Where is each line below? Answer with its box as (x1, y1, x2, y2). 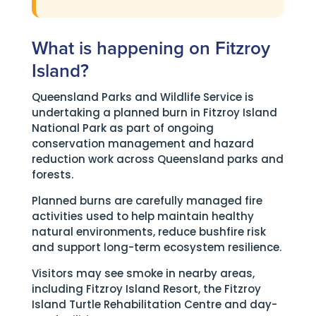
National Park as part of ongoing (31, 121, 214, 135)
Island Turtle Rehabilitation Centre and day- (31, 297, 277, 312)
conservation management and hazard (31, 136, 254, 151)
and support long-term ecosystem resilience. (31, 240, 281, 255)
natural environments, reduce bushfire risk (31, 224, 266, 239)
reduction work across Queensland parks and (31, 152, 284, 166)
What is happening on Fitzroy (31, 39, 270, 58)
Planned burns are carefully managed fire (31, 193, 262, 208)
